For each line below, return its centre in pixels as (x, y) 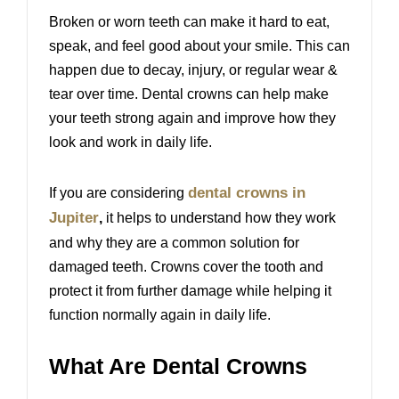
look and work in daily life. (130, 142)
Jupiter (74, 218)
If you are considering (118, 193)
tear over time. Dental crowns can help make (189, 94)
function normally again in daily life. (160, 315)
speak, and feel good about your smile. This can (199, 46)
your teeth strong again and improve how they (192, 118)
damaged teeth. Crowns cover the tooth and (186, 267)
